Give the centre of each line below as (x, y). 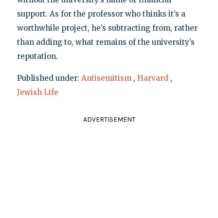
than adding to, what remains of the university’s (106, 42)
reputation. (37, 56)
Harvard (153, 78)
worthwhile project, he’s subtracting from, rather (107, 28)
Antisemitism (106, 78)
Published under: (49, 78)
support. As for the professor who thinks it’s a (101, 14)
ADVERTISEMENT (109, 119)
